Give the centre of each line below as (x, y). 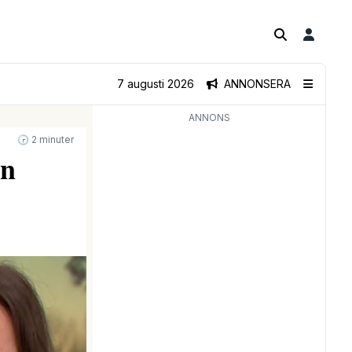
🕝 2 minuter (46, 139)
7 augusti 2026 (156, 84)
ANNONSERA (257, 84)
